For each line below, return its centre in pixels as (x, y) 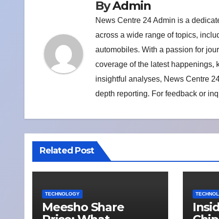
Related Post (67, 151)
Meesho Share (83, 207)
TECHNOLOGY (62, 194)
